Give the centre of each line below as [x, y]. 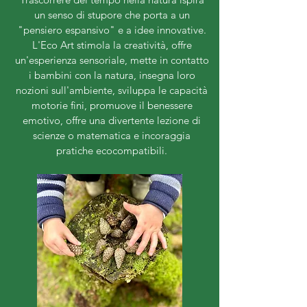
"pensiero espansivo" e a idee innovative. [112, 30]
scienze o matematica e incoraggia [112, 136]
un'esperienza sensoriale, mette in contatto [112, 60]
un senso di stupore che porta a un [112, 15]
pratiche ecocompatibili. [112, 151]
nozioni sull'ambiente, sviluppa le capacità [112, 90]
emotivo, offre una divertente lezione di [112, 121]
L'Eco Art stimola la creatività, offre [112, 45]
